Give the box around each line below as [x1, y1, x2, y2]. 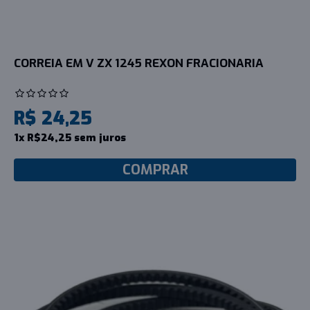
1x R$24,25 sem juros [14, 130, 126, 145]
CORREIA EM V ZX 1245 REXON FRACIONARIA [14, 55, 264, 71]
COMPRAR [122, 160, 188, 179]
